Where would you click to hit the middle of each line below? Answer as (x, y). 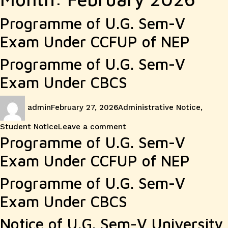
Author (37, 101)
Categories (138, 101)
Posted (64, 101)
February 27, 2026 (84, 108)
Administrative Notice (159, 108)
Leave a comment (92, 127)
